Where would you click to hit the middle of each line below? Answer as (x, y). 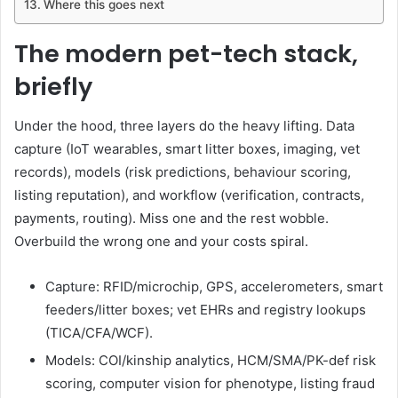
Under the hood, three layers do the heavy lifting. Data (184, 126)
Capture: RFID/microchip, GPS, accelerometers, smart (214, 287)
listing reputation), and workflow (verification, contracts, (189, 195)
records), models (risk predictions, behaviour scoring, (183, 172)
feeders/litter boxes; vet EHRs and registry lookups (206, 310)
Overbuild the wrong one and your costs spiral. (161, 242)
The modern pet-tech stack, (186, 53)
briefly (53, 86)
